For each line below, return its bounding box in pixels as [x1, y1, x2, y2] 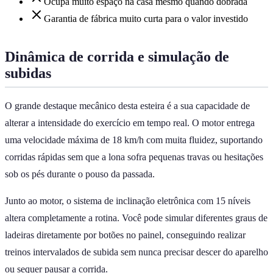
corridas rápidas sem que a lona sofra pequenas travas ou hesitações [5, 151, 263, 162]
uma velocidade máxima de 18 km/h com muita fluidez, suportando [5, 134, 263, 145]
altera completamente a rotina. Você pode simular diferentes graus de [5, 212, 268, 223]
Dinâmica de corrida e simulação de [5, 48, 229, 65]
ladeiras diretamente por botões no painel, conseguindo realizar [5, 229, 246, 240]
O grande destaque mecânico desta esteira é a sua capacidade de [5, 100, 250, 111]
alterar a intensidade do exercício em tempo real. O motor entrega [5, 117, 255, 128]
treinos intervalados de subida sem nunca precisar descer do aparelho [5, 246, 268, 257]
